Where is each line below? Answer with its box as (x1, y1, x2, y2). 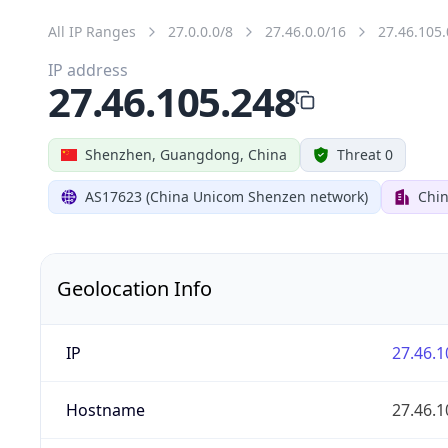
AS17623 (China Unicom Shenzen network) (85, 186, 368, 206)
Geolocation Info (57, 274, 212, 302)
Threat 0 (337, 144, 393, 164)
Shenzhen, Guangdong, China (85, 144, 287, 164)
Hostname (65, 398, 145, 421)
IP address (48, 58, 128, 81)
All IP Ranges (48, 21, 136, 41)
